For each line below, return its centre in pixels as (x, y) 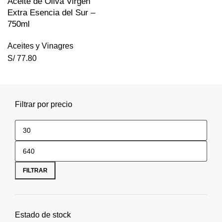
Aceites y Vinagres (40, 46)
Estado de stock (43, 215)
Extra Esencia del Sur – (51, 13)
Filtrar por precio (44, 104)
